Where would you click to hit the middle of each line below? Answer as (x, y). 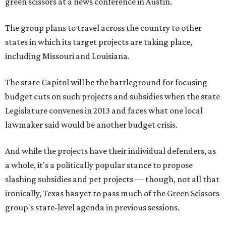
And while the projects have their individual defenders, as (110, 151)
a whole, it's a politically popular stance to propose (99, 165)
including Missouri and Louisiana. (67, 56)
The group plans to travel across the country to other (103, 28)
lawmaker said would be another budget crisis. (91, 125)
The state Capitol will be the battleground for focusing (106, 82)
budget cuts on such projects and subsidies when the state (112, 96)
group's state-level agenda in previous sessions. (92, 207)
